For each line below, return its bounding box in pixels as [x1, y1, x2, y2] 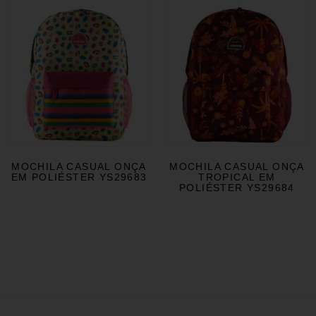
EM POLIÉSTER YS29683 [11, 171, 147, 183]
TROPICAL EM [198, 171, 276, 183]
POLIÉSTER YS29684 [179, 182, 295, 194]
